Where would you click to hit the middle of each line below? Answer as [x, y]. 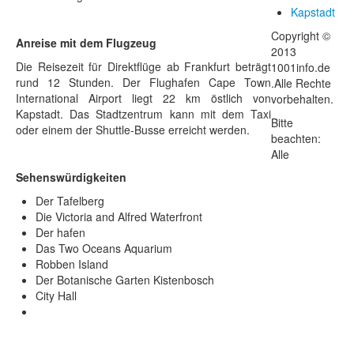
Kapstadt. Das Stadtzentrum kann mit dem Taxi [144, 114]
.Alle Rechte [301, 83]
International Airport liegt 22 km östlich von [144, 98]
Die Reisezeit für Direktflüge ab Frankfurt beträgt [144, 66]
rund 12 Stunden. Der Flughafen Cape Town [144, 82]
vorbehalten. [303, 99]
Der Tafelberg [70, 201]
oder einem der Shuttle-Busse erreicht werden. [133, 130]
